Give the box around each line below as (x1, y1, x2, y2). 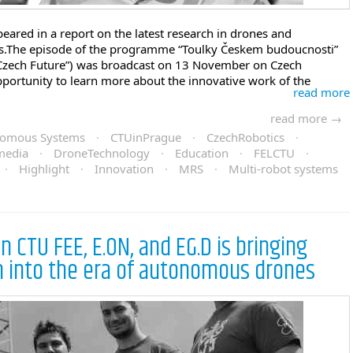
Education (175, 145, 229, 161)
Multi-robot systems (229, 161, 338, 176)
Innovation (95, 161, 154, 176)
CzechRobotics (206, 129, 284, 145)
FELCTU (254, 145, 295, 161)
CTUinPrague (110, 129, 181, 145)
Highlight (19, 161, 69, 176)
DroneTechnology (54, 145, 150, 161)
